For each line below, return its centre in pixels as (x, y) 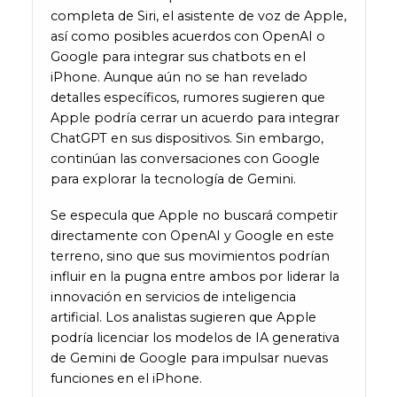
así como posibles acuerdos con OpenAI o (187, 37)
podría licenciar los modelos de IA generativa (195, 338)
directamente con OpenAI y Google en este (192, 236)
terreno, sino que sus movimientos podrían (190, 257)
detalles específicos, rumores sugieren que (187, 98)
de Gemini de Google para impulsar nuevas (189, 358)
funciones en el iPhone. (126, 379)
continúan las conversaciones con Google (185, 159)
